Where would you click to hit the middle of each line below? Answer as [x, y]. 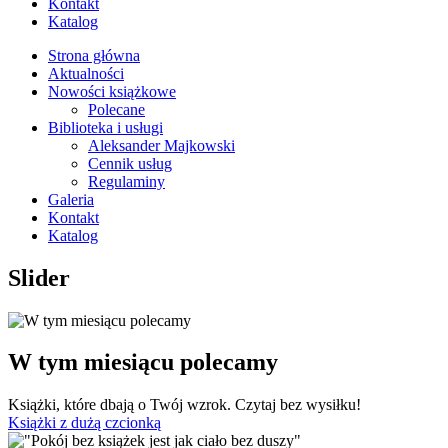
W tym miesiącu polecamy [143, 362]
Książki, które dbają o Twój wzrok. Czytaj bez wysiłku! [184, 405]
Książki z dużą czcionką [84, 423]
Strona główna [94, 55]
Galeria [71, 199]
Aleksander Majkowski [161, 145]
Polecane [116, 109]
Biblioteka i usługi [105, 127]
